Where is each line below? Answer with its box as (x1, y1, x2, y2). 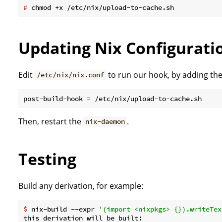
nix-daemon (85, 117, 125, 126)
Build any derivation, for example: (18, 180, 143, 191)
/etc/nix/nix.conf (37, 70, 105, 80)
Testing (18, 148, 76, 170)
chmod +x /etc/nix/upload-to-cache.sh (27, 2, 174, 12)
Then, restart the (18, 115, 83, 127)
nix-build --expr (27, 204, 99, 214)
